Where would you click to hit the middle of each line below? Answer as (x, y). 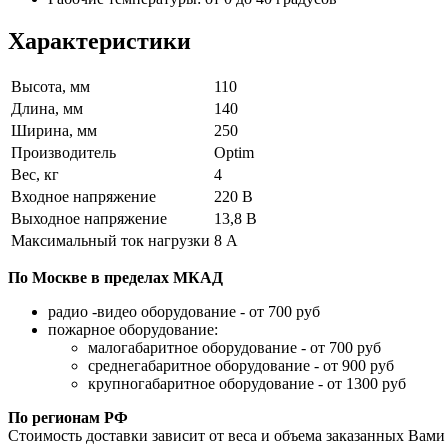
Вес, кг (35, 174)
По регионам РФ (68, 417)
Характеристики (99, 40)
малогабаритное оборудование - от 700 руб (234, 347)
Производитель (63, 152)
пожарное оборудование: (133, 329)
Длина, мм (47, 108)
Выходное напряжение (89, 218)
